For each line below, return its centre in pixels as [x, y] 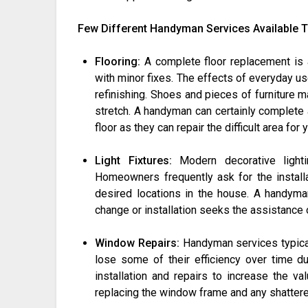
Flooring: [120, 62]
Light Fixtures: [133, 161]
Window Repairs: [139, 243]
